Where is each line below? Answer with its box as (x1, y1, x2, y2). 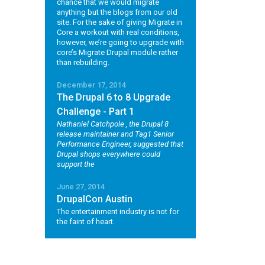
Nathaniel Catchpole (57, 119, 126, 128)
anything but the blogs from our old (57, 8, 177, 17)
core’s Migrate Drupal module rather (57, 48, 178, 57)
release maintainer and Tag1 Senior (57, 130, 174, 138)
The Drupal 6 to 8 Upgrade (57, 92, 170, 103)
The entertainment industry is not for (57, 207, 179, 216)
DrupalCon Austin (57, 193, 132, 205)
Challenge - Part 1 (57, 106, 134, 117)
